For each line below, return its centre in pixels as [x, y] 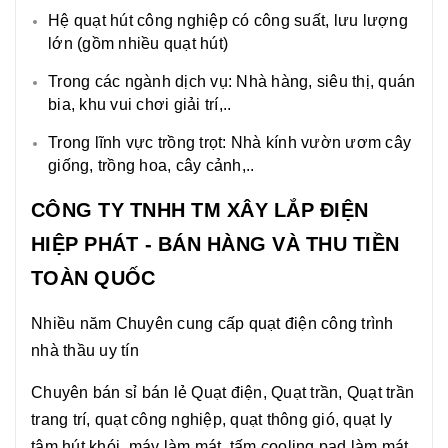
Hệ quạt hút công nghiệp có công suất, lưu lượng [228, 21]
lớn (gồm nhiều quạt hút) [138, 44]
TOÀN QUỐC [93, 278]
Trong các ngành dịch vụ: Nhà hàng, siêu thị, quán [232, 82]
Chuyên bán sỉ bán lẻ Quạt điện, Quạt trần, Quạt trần [222, 393]
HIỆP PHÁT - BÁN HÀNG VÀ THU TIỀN [215, 244]
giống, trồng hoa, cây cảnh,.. [151, 166]
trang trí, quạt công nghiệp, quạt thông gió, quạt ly [211, 420]
